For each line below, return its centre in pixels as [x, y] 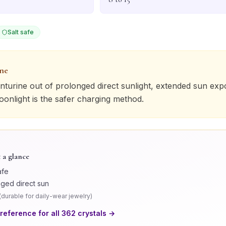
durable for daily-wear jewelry [46, 196]
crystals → [95, 213]
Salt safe [21, 32]
